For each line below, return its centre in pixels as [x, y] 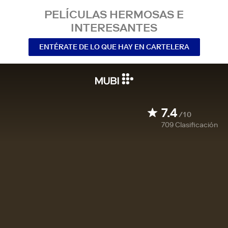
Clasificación [196, 125]
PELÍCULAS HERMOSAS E [114, 14]
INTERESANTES [114, 27]
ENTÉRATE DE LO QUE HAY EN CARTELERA [114, 47]
